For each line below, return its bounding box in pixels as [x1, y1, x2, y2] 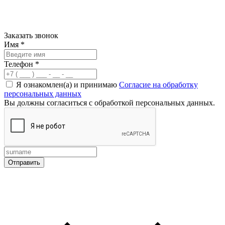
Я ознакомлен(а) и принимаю [16, 80, 119, 89]
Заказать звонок [4, 31, 58, 40]
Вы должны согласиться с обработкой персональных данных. [4, 98, 215, 107]
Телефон [4, 59, 35, 68]
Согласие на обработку [119, 80, 198, 89]
